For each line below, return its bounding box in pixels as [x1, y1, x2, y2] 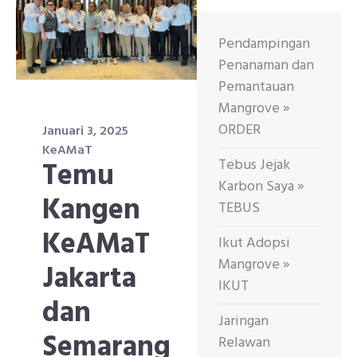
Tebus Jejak [218, 154, 290, 177]
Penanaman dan [218, 54, 314, 77]
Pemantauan [218, 76, 294, 99]
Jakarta [42, 257, 136, 304]
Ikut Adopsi [218, 232, 290, 255]
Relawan [218, 331, 270, 355]
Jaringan [218, 310, 269, 333]
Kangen [42, 188, 140, 235]
